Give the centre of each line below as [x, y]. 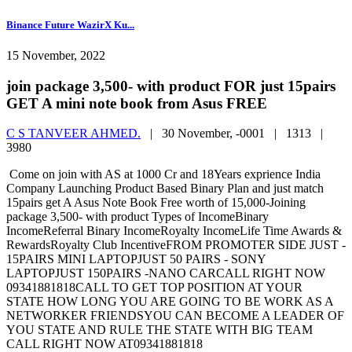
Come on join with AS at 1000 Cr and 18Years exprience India [163, 174]
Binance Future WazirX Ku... [70, 24]
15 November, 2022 [56, 55]
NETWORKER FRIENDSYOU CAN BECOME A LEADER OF [175, 316]
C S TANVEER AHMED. [73, 134]
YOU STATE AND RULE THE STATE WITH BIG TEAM [159, 330]
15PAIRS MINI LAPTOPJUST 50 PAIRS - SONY [136, 259]
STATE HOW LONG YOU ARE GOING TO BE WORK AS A [170, 302]
